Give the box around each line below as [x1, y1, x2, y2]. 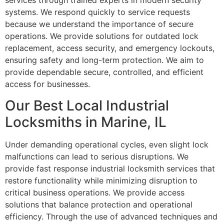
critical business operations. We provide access [5, 187, 184, 197]
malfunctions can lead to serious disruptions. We [5, 151, 188, 161]
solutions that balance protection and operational [5, 199, 192, 209]
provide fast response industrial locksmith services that [5, 163, 215, 173]
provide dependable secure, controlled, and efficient [5, 67, 203, 77]
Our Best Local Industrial [5, 96, 169, 114]
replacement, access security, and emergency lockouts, [5, 43, 214, 53]
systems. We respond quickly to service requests [5, 7, 190, 17]
